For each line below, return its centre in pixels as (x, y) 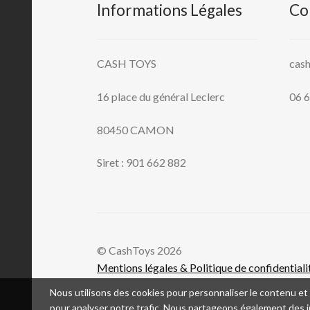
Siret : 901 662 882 (142, 163)
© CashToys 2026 (140, 250)
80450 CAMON (136, 129)
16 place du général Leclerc (161, 96)
